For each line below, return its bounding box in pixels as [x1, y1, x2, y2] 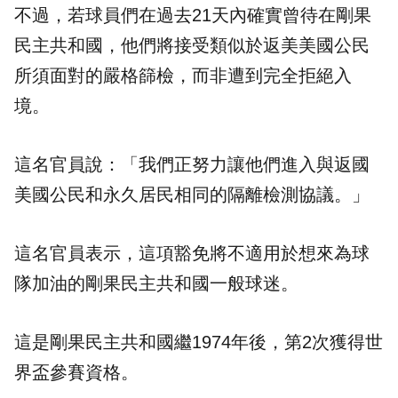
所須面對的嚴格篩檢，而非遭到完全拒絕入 [14, 66, 352, 86]
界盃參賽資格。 [14, 362, 139, 383]
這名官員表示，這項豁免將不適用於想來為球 [14, 243, 370, 264]
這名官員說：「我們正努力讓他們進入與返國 [14, 155, 370, 175]
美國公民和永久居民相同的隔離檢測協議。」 [14, 185, 370, 205]
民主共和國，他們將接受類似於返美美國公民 [14, 36, 370, 56]
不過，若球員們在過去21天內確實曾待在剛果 [14, 5, 371, 26]
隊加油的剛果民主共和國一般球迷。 [14, 274, 298, 294]
